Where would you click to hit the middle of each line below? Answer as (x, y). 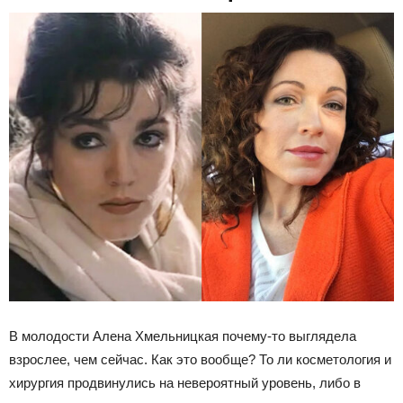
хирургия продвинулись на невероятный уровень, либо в (185, 383)
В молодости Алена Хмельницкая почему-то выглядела (183, 336)
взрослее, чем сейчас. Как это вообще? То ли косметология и (200, 360)
